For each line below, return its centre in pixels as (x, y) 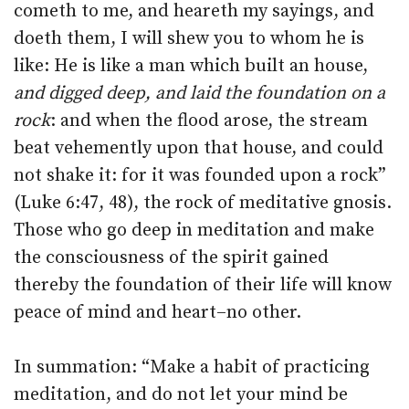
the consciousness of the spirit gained (171, 258)
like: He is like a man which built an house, (191, 67)
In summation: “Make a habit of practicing (192, 368)
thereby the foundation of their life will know (203, 286)
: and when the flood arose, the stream (209, 121)
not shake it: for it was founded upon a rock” (200, 176)
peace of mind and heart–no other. (157, 313)
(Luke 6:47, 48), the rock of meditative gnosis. (203, 204)
